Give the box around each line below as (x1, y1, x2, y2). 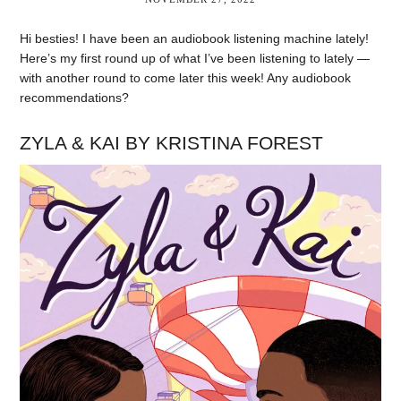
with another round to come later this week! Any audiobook (20, 71, 352, 85)
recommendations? (20, 90, 130, 105)
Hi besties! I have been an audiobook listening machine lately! (20, 31, 370, 46)
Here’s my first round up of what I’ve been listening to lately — (20, 51, 371, 65)
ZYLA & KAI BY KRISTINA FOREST (20, 132, 324, 153)
